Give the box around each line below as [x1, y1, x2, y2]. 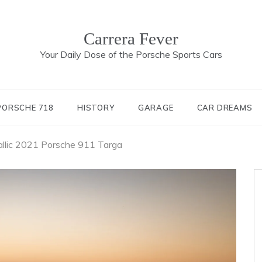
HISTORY [77, 103, 115, 112]
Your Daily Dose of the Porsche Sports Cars [40, 49, 222, 60]
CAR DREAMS [196, 103, 253, 112]
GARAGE [137, 103, 174, 112]
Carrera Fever [84, 29, 178, 48]
